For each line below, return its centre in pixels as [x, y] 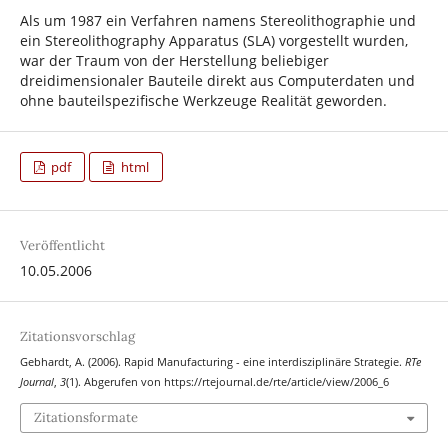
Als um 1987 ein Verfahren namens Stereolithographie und [217, 20]
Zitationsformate [85, 417]
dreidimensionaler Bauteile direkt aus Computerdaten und [217, 80]
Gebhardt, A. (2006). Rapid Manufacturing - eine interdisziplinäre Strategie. [212, 362]
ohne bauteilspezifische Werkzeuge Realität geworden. [203, 100]
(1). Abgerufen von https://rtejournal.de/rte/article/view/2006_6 [227, 382]
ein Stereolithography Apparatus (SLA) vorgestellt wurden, [213, 40]
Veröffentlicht [62, 246]
